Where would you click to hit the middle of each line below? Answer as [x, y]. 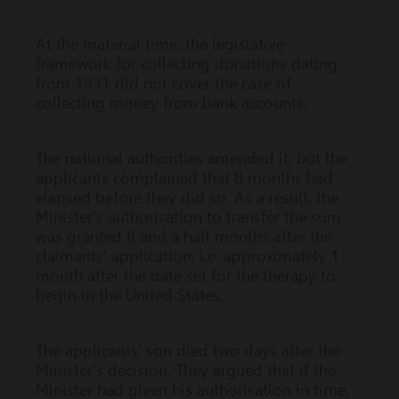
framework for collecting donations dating [187, 64]
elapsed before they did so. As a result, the [187, 197]
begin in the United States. [130, 295]
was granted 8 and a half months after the [184, 236]
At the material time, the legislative [160, 44]
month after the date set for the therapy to [186, 276]
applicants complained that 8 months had [184, 178]
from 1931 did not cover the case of [163, 83]
